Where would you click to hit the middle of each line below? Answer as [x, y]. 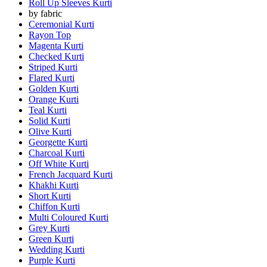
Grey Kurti [49, 228]
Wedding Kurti [57, 249]
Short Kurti [50, 195]
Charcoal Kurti [57, 153]
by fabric [45, 13]
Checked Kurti [56, 56]
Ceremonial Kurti [61, 24]
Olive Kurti [50, 131]
